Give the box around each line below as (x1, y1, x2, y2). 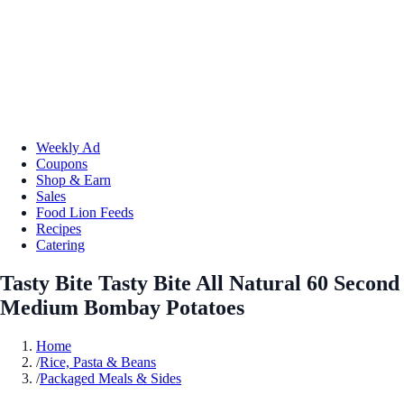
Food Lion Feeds (36, 204, 133, 220)
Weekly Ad (36, 139, 100, 155)
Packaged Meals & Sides (40, 370, 181, 386)
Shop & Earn (36, 171, 111, 188)
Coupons (36, 155, 87, 171)
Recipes (36, 220, 81, 236)
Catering (36, 236, 85, 252)
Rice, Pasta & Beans (40, 353, 156, 370)
